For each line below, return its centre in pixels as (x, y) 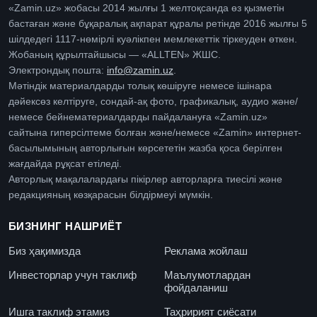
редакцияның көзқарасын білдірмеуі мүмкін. (111, 195)
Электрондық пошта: (58, 70)
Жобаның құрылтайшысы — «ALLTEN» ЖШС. (115, 54)
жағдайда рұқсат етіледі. (65, 163)
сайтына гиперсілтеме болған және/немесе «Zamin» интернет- (155, 132)
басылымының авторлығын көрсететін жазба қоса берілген (145, 148)
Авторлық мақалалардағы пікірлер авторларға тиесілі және (145, 179)
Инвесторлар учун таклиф (73, 275)
